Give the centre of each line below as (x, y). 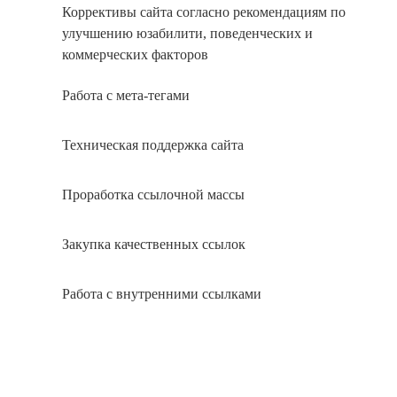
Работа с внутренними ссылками (162, 293)
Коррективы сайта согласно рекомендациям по (204, 12)
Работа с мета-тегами (126, 95)
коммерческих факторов (135, 55)
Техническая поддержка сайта (153, 144)
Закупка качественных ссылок (154, 244)
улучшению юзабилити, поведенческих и (187, 34)
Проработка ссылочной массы (153, 194)
